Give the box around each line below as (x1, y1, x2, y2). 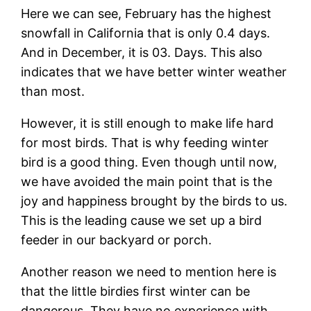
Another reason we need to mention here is (21, 264, 277, 279)
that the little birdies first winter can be (21, 283, 251, 299)
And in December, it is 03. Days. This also (21, 44, 263, 60)
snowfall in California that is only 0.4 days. (21, 25, 271, 40)
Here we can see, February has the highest (21, 6, 272, 21)
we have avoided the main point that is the (21, 174, 273, 189)
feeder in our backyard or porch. (21, 232, 212, 247)
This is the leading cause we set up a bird (21, 212, 262, 228)
